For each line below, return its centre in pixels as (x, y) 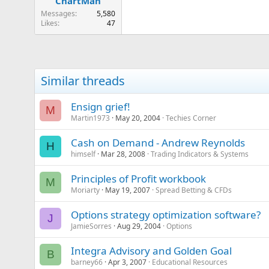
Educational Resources (190, 262)
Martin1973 (90, 118)
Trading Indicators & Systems (200, 154)
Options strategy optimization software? (166, 214)
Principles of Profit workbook (138, 178)
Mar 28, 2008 (123, 154)
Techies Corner (191, 118)
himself (83, 154)
